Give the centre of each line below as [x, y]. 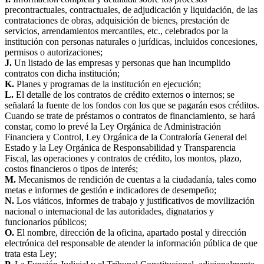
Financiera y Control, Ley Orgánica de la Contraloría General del [126, 137]
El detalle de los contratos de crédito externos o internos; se [124, 94]
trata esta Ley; [31, 253]
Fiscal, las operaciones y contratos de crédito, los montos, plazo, [123, 158]
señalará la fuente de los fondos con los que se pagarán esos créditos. [132, 105]
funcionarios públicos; [46, 222]
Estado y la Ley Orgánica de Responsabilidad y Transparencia [120, 147]
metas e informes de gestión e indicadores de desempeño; [110, 190]
